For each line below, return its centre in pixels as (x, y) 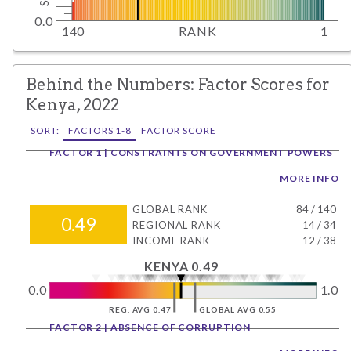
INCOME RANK (172, 240)
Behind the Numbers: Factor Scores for (178, 84)
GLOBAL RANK (170, 209)
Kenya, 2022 (72, 104)
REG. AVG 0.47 (140, 309)
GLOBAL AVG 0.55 (237, 309)
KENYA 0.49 (181, 266)
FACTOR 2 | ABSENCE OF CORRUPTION (150, 327)
